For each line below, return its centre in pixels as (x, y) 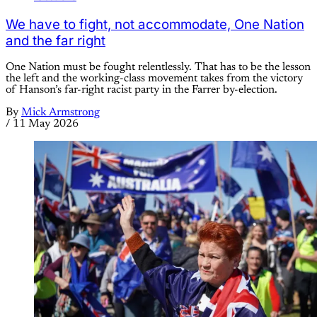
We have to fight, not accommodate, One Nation (155, 24)
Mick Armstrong (60, 113)
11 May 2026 (46, 124)
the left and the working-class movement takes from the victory (154, 79)
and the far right (56, 40)
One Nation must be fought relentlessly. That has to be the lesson (158, 68)
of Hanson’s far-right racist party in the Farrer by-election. (142, 90)
